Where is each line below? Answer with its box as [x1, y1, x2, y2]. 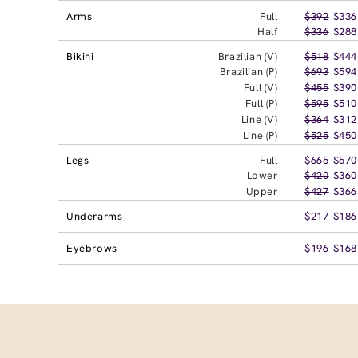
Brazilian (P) [219, 64, 278, 78]
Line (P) [242, 128, 278, 142]
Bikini [66, 49, 94, 63]
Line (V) [241, 112, 278, 126]
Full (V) [243, 80, 278, 94]
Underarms [66, 209, 123, 223]
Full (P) [245, 96, 278, 110]
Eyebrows [66, 241, 117, 255]
